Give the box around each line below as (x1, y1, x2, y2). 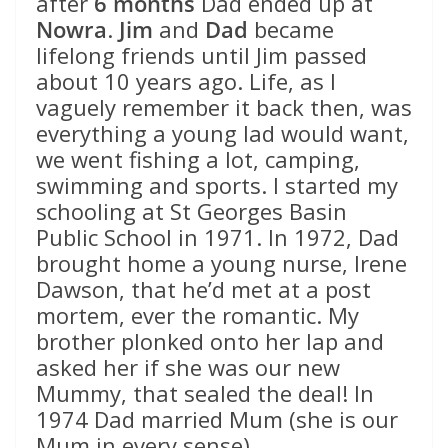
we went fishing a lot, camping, (36, 144, 360, 175)
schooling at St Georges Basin (36, 196, 347, 227)
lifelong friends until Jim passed (36, 40, 367, 71)
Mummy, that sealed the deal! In (36, 378, 374, 409)
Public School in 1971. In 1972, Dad (36, 222, 399, 253)
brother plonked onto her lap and (36, 326, 384, 357)
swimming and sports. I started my (36, 170, 398, 201)
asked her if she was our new (36, 352, 340, 383)
